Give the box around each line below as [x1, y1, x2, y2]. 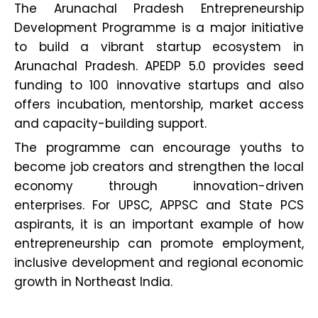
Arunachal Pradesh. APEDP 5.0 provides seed [14, 57, 304, 75]
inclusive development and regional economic [14, 254, 304, 272]
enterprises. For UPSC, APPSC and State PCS [14, 197, 304, 214]
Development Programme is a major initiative [14, 19, 304, 37]
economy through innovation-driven [14, 177, 304, 195]
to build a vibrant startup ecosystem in [14, 38, 304, 56]
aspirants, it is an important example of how [14, 216, 304, 234]
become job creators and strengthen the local [14, 158, 304, 176]
